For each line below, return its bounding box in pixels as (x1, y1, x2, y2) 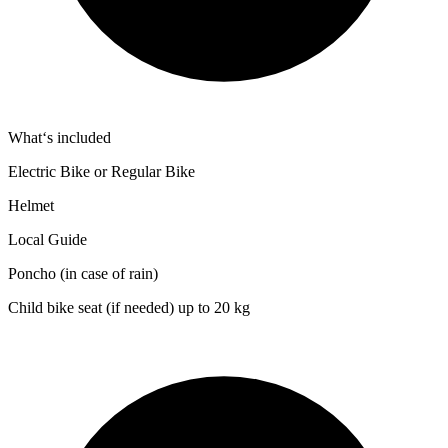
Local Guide (8, 231, 87, 249)
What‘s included (8, 129, 111, 147)
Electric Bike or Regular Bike (8, 163, 195, 181)
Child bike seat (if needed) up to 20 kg (8, 299, 250, 317)
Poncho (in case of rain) (8, 265, 158, 283)
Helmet (8, 197, 54, 215)
